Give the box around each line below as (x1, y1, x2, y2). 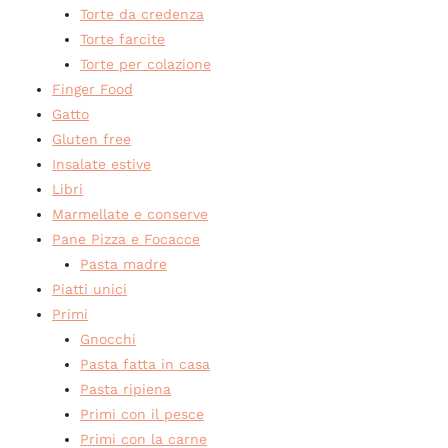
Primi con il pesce (80, 405, 204, 422)
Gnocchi (80, 330, 136, 347)
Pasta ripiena (80, 380, 171, 397)
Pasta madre (80, 255, 167, 272)
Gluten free (52, 130, 131, 147)
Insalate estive (52, 155, 151, 172)
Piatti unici (52, 280, 127, 297)
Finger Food (52, 80, 133, 97)
